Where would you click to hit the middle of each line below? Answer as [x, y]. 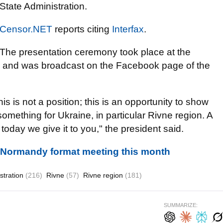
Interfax [128, 29]
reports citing [82, 29]
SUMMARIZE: [181, 205]
